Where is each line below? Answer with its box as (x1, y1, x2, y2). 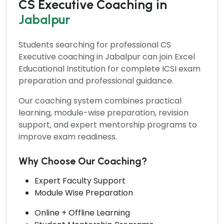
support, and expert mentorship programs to (18, 118, 197, 130)
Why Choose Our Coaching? (18, 154, 147, 167)
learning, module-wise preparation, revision (18, 106, 188, 118)
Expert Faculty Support (34, 174, 125, 186)
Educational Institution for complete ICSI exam (18, 62, 200, 74)
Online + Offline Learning (34, 206, 130, 218)
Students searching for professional (18, 38, 160, 50)
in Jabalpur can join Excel (96, 50, 195, 62)
